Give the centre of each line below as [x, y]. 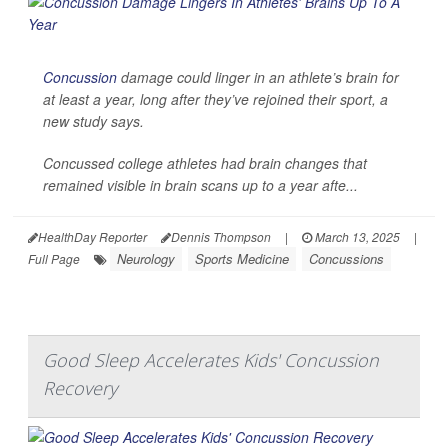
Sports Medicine [242, 258]
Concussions [346, 258]
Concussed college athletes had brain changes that [205, 162]
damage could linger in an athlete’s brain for [258, 76]
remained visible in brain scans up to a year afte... [200, 184]
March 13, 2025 [356, 236]
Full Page [54, 258]
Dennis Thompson [221, 236]
